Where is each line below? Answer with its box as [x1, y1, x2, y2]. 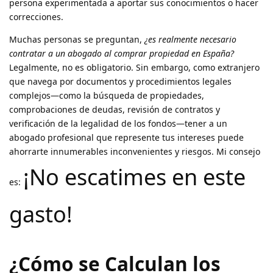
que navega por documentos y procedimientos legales [9, 75, 232, 87]
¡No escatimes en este [23, 161, 246, 192]
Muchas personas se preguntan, [9, 33, 144, 45]
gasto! [9, 199, 73, 229]
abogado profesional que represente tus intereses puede [9, 131, 244, 143]
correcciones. [9, 10, 63, 23]
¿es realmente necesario [144, 33, 236, 45]
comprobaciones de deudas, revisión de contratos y [9, 103, 220, 115]
